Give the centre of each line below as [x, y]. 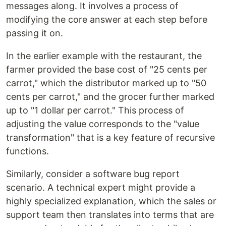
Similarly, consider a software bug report [93, 174]
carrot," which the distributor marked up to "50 [106, 83]
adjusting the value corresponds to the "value [103, 124]
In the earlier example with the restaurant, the [104, 56]
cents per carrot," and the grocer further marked [110, 97]
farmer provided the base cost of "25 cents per [107, 70]
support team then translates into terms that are [110, 215]
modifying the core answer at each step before [107, 20]
